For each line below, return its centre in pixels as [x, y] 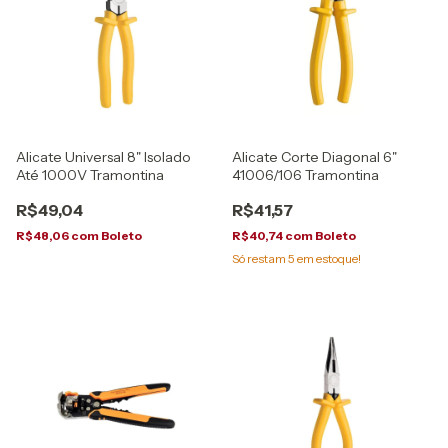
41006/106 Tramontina [305, 174]
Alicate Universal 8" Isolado [103, 156]
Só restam [260, 258]
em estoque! [328, 258]
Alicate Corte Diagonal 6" [314, 156]
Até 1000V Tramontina [90, 174]
